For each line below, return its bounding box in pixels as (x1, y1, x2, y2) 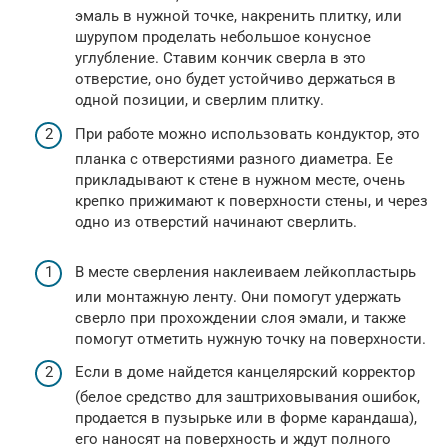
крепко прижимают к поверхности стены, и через (75, 191, 428, 210)
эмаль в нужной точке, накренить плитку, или (75, 7, 402, 25)
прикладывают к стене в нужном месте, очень (75, 170, 405, 189)
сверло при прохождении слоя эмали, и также (75, 308, 406, 327)
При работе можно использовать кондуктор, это (75, 124, 420, 143)
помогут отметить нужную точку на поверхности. (75, 329, 426, 348)
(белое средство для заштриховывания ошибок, (75, 388, 420, 406)
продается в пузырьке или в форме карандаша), (75, 409, 417, 427)
